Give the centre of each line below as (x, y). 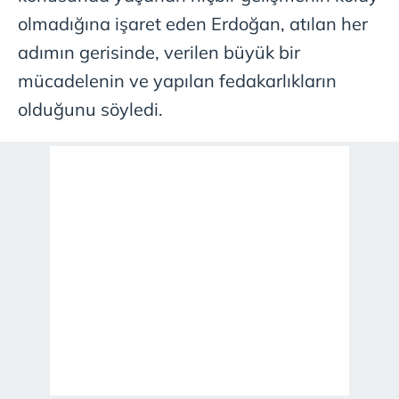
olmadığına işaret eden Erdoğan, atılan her (193, 24)
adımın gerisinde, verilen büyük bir (159, 53)
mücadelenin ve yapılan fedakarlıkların (177, 81)
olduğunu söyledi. (90, 110)
